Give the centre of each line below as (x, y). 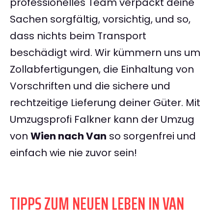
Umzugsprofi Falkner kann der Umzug (102, 120)
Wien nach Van (69, 136)
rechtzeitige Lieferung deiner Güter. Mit (105, 103)
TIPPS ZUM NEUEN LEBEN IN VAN (97, 204)
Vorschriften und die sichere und (90, 86)
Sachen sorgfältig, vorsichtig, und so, (100, 19)
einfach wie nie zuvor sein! (73, 153)
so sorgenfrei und (151, 136)
